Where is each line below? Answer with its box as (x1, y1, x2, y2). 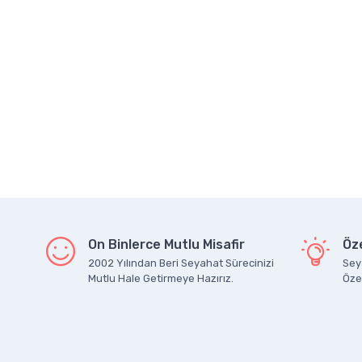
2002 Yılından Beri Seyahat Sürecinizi (88, 257, 274, 269)
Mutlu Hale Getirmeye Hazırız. (88, 272, 234, 284)
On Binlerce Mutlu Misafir (88, 237, 245, 252)
